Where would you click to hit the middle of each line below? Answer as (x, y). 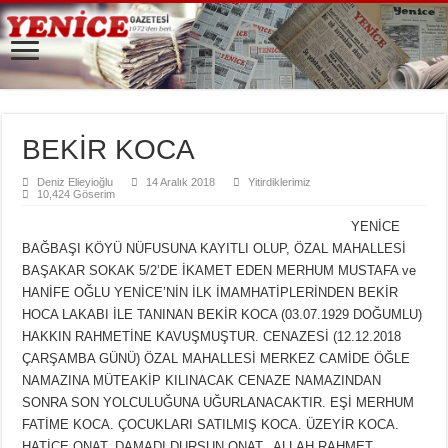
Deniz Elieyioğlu (75, 181)
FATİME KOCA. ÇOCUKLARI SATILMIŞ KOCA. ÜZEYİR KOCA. (211, 424)
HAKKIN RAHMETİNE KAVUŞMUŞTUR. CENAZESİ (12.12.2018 (212, 336)
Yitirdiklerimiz (280, 181)
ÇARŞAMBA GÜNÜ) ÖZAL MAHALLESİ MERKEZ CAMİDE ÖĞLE (216, 358)
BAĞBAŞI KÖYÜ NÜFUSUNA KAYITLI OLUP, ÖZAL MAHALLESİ (214, 248)
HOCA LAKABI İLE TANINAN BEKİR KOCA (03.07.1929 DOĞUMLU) (222, 314)
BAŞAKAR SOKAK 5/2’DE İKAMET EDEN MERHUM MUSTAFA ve (219, 270)
